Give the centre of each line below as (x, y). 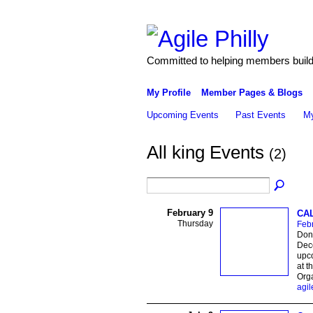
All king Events (208, 153)
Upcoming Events (182, 115)
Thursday (195, 223)
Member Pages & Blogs (252, 92)
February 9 (190, 212)
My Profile (168, 92)
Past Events (261, 115)
